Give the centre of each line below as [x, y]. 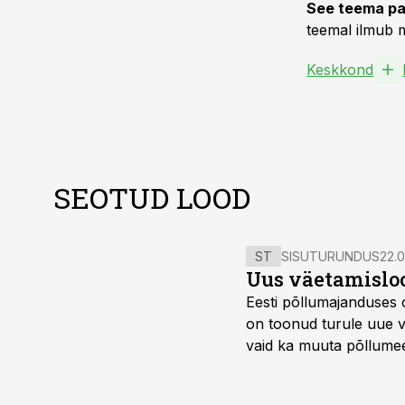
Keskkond [340, 70]
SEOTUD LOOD [152, 198]
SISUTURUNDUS [330, 256]
